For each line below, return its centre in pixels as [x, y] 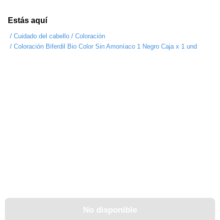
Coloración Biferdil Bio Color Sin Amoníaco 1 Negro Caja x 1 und [105, 47]
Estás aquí [27, 21]
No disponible [110, 210]
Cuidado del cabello [41, 36]
